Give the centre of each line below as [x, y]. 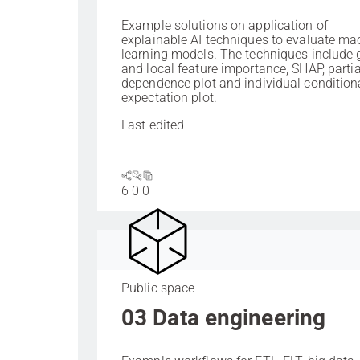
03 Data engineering [224, 318]
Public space [158, 288]
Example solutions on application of [225, 26]
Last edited [156, 125]
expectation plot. [169, 98]
